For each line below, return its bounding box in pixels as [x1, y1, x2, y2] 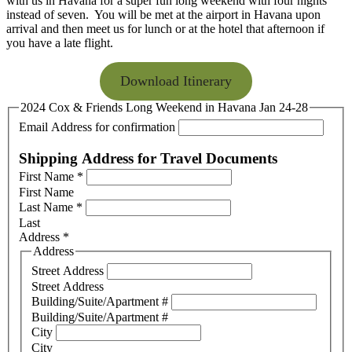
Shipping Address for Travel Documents [19, 150, 277, 167]
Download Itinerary [120, 73, 232, 89]
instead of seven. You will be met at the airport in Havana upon [6, 8, 321, 21]
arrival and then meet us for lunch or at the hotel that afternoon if [6, 22, 324, 35]
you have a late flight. [6, 36, 123, 49]
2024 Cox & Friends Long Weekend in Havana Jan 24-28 [20, 101, 308, 114]
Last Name [19, 200, 76, 214]
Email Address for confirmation [19, 119, 178, 134]
